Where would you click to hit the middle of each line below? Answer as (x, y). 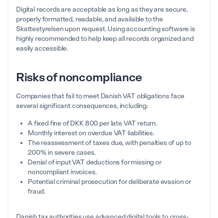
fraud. (37, 192)
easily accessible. (42, 49)
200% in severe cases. (62, 153)
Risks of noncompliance (79, 77)
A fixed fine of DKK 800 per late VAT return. (92, 124)
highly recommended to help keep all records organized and (105, 39)
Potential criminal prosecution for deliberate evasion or (110, 182)
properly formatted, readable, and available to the (90, 19)
